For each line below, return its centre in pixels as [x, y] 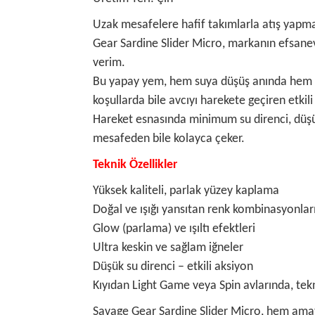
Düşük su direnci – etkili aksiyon [173, 266]
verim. [109, 63]
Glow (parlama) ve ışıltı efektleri [174, 229]
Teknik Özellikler [135, 165]
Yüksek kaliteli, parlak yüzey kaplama [186, 191]
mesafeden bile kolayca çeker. [169, 139]
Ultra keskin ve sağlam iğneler [168, 247]
